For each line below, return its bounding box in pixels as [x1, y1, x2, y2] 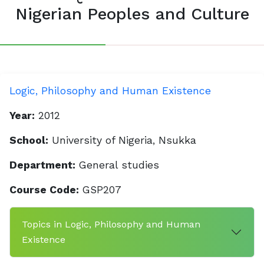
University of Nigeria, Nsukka [48, 134, 196, 146]
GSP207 [79, 184, 121, 196]
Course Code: [9, 184, 79, 196]
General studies [75, 159, 159, 171]
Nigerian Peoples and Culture [15, 4, 249, 24]
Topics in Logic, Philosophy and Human [22, 219, 200, 230]
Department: [9, 159, 75, 171]
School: [9, 134, 48, 146]
